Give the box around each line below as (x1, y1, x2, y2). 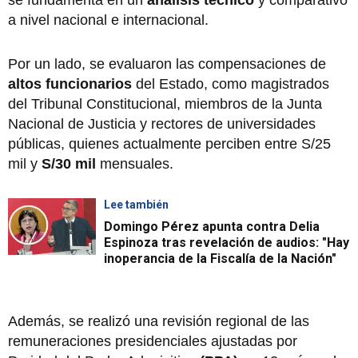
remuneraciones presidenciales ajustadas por (8, 332, 297, 349)
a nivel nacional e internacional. (8, 11, 213, 28)
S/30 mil (42, 155, 96, 172)
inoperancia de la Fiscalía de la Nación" (104, 250, 336, 266)
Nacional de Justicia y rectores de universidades (8, 115, 316, 132)
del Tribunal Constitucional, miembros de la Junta (8, 95, 322, 112)
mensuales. (96, 155, 173, 172)
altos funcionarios (8, 75, 132, 92)
